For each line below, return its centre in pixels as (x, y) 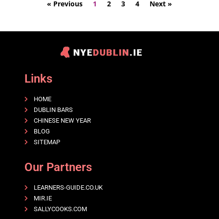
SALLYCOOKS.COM (60, 209)
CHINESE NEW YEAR (62, 121)
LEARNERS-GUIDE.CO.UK (68, 188)
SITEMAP (47, 142)
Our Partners (58, 167)
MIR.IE (43, 198)
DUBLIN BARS (53, 110)
